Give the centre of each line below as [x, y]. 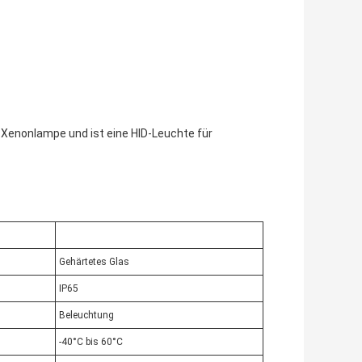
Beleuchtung [86, 316]
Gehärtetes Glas [94, 262]
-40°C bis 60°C [91, 342]
